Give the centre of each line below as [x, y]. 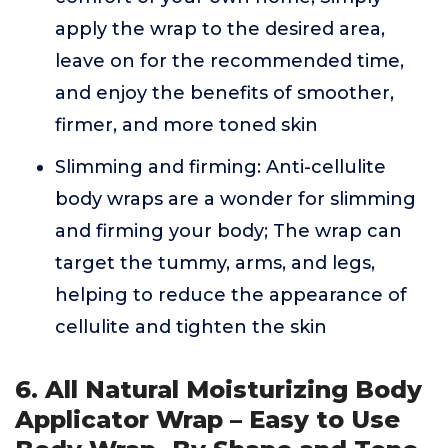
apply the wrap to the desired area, [220, 29]
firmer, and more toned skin [186, 125]
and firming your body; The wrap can [228, 231]
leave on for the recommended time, [229, 61]
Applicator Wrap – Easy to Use [207, 419]
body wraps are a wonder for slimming [235, 199]
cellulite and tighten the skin [191, 327]
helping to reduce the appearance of [231, 295]
